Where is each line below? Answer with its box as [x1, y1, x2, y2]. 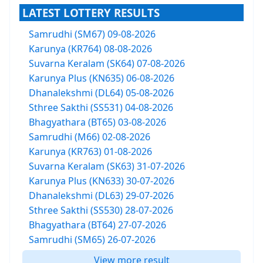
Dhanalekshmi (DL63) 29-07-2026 [29, 189, 174, 202]
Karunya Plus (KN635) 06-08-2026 [29, 72, 174, 85]
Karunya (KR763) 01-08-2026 [29, 145, 152, 158]
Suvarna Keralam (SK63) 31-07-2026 [29, 160, 185, 173]
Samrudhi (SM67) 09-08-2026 [29, 28, 156, 41]
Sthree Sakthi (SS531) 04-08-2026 [29, 101, 173, 114]
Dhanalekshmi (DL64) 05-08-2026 [29, 86, 174, 99]
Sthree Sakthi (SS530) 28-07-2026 [29, 204, 173, 217]
